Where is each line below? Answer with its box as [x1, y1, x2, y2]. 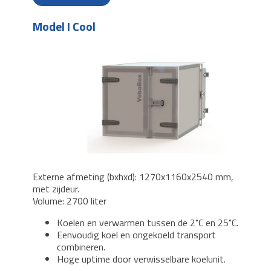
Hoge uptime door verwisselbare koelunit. [57, 252, 226, 267]
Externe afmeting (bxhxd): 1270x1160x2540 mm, [33, 169, 233, 184]
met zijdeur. [33, 181, 79, 197]
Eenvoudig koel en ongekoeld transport [57, 227, 216, 243]
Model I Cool [33, 17, 96, 36]
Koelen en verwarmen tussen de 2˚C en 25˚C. [57, 215, 238, 230]
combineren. [57, 240, 105, 255]
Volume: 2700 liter [33, 194, 109, 209]
